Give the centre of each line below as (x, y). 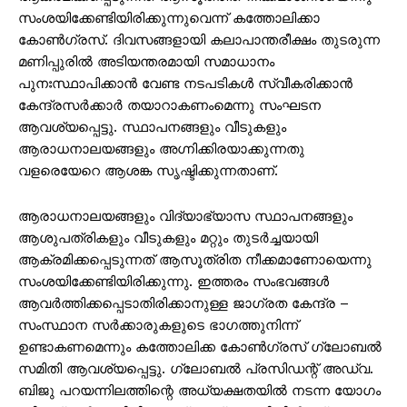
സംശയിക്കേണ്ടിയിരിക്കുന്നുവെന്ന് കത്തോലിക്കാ (169, 18)
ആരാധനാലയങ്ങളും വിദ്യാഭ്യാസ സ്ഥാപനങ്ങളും (185, 216)
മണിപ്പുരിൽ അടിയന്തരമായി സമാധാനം (146, 61)
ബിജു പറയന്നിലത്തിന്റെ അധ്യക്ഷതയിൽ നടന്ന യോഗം (199, 390)
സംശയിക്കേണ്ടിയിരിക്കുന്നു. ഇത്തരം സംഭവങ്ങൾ (174, 281)
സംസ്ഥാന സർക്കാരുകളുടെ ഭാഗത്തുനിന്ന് (158, 325)
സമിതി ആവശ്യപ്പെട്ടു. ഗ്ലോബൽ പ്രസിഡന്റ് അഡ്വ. (196, 368)
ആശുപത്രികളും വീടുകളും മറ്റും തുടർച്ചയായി (168, 238)
